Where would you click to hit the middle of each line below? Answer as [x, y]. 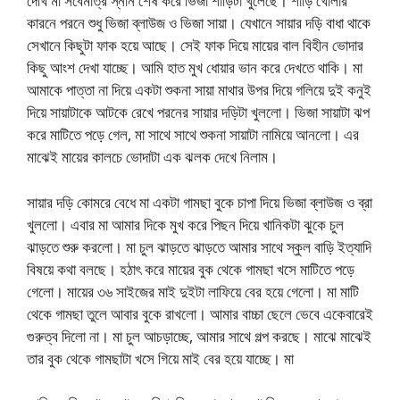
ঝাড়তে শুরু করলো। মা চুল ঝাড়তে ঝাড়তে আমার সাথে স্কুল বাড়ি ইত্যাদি [199, 246]
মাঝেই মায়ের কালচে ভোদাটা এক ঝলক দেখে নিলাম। [152, 157]
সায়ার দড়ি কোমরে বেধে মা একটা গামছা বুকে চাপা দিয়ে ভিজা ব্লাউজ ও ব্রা [200, 202]
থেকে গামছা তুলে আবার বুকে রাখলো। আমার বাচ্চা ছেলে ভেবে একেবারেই [200, 313]
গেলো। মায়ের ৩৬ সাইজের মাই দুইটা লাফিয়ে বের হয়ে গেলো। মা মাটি [193, 291]
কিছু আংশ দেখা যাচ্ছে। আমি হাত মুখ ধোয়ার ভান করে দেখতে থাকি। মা [195, 67]
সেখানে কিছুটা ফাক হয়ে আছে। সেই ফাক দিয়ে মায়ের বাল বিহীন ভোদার [195, 45]
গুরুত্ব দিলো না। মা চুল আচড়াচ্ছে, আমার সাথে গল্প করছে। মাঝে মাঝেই [199, 336]
